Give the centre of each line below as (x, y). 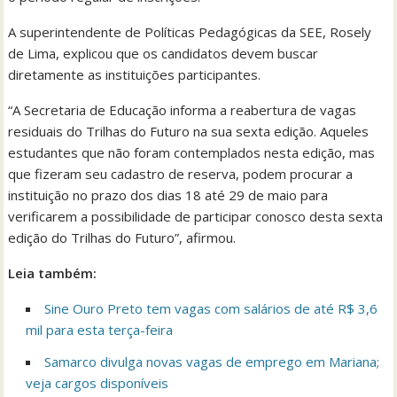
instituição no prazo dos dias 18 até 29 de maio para (168, 195)
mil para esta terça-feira (100, 330)
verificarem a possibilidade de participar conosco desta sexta (196, 217)
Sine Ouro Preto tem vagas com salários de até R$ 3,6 (211, 309)
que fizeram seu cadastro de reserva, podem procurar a (181, 174)
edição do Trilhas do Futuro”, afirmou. (122, 238)
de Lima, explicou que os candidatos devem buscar (163, 54)
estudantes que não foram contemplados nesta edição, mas (192, 153)
